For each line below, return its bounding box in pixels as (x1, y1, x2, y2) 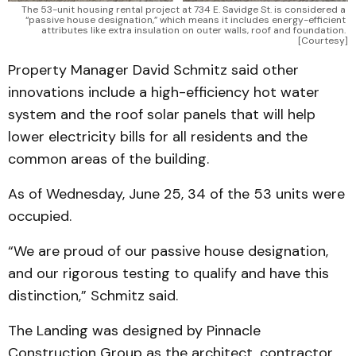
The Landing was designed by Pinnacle (8, 320, 261, 340)
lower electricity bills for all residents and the (8, 126, 308, 146)
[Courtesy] (298, 33, 348, 47)
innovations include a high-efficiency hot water (8, 82, 319, 102)
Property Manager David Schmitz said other (8, 60, 299, 79)
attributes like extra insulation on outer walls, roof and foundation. (41, 23, 346, 37)
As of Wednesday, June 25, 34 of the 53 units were (8, 184, 345, 203)
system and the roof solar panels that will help (8, 104, 315, 124)
